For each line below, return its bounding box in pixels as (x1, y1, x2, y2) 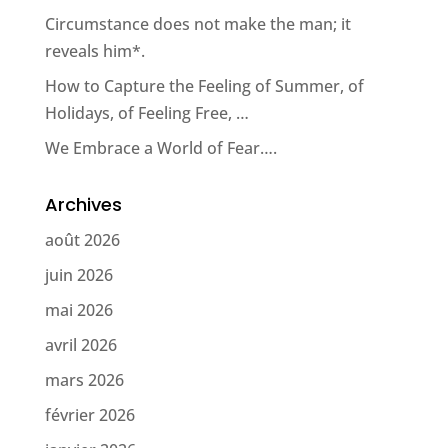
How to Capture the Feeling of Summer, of (44, 75, 364, 97)
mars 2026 (44, 369, 124, 391)
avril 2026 (44, 334, 117, 356)
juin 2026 (44, 264, 113, 286)
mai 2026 (44, 299, 113, 321)
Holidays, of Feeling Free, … (44, 102, 249, 124)
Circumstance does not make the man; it (44, 13, 351, 35)
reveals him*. (44, 40, 145, 62)
